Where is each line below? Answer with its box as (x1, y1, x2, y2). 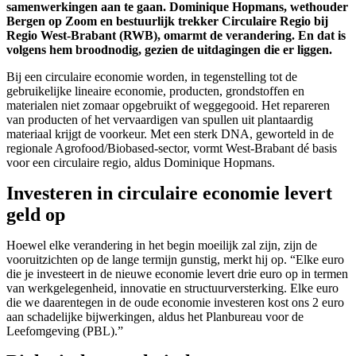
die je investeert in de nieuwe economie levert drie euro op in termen (6, 267, 348, 281)
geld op (6, 204, 65, 226)
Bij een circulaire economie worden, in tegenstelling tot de (6, 70, 297, 84)
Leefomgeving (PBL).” (6, 324, 123, 339)
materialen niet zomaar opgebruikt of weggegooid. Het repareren (6, 99, 330, 113)
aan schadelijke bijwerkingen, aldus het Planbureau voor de (6, 310, 304, 324)
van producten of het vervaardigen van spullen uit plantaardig (6, 113, 313, 127)
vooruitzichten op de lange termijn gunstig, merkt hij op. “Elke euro (6, 253, 344, 267)
